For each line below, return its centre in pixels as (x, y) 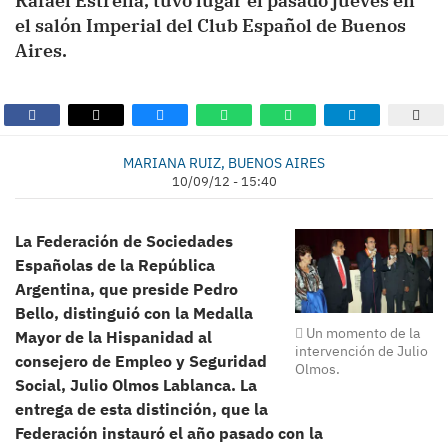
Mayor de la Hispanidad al (113, 337)
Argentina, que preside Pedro (126, 289)
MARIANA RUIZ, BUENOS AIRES (224, 162)
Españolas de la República (115, 265)
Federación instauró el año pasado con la (169, 433)
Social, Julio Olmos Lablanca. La (136, 385)
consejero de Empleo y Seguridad (141, 361)
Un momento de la (362, 333)
